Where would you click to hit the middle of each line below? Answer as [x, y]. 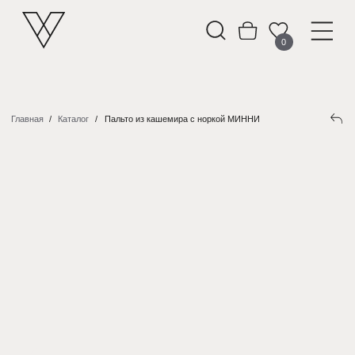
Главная [20, 85]
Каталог [52, 85]
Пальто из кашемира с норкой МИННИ [130, 85]
